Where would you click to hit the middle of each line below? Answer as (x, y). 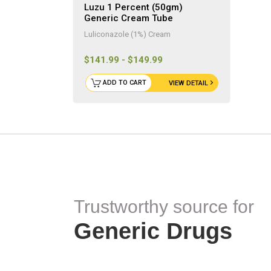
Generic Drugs (153, 231)
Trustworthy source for (164, 206)
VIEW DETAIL (188, 83)
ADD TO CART (124, 82)
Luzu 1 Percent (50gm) (133, 7)
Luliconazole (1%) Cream (127, 34)
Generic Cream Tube (129, 18)
